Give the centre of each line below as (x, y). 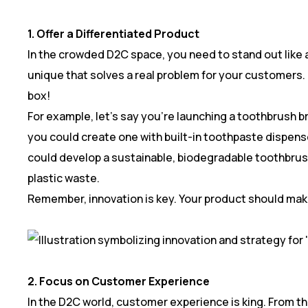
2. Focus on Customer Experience (119, 281)
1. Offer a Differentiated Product (113, 33)
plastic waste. (64, 178)
